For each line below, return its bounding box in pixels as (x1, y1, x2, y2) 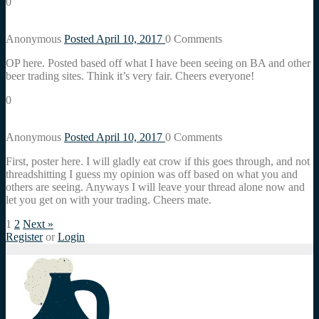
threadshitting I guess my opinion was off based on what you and (6, 167, 298, 180)
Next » (23, 217, 53, 230)
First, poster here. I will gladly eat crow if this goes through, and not (6, 155, 310, 167)
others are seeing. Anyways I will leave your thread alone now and (6, 180, 305, 193)
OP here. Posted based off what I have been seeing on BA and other (6, 56, 310, 69)
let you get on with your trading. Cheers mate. (6, 193, 211, 206)
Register (6, 230, 43, 243)
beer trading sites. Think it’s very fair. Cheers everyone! (6, 69, 254, 82)
